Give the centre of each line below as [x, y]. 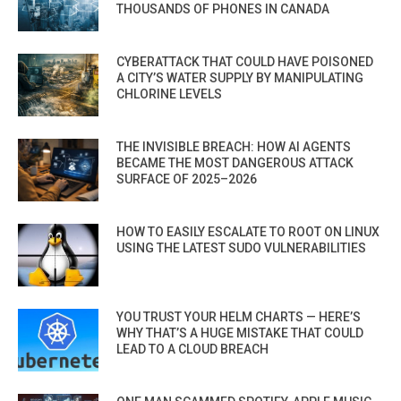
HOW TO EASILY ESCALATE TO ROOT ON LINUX [248, 232]
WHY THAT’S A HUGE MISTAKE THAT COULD [240, 333]
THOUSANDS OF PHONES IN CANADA [223, 9]
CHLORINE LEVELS [169, 94]
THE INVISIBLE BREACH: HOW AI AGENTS [234, 147]
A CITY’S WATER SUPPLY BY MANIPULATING [240, 78]
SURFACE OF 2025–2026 [187, 179]
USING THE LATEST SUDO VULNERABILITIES [241, 248]
